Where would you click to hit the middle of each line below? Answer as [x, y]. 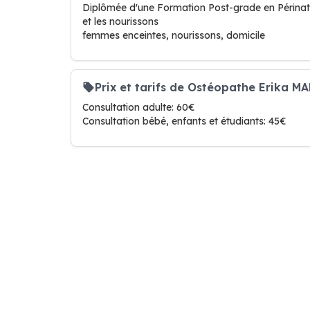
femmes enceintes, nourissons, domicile [174, 35]
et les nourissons [120, 21]
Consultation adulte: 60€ [139, 107]
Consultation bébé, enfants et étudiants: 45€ [184, 121]
